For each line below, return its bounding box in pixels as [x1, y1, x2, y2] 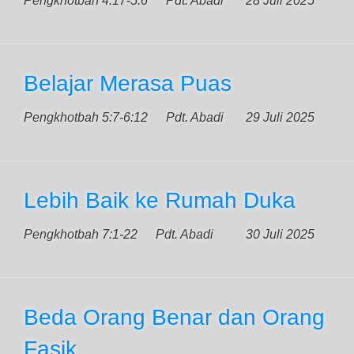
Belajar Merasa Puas [24, 71, 232, 96]
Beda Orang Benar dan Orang [24, 305, 325, 330]
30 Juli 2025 [246, 228, 314, 241]
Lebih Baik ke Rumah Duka [24, 188, 296, 213]
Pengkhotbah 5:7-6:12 [24, 111, 148, 124]
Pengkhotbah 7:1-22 [24, 228, 137, 241]
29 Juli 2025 [246, 111, 314, 124]
